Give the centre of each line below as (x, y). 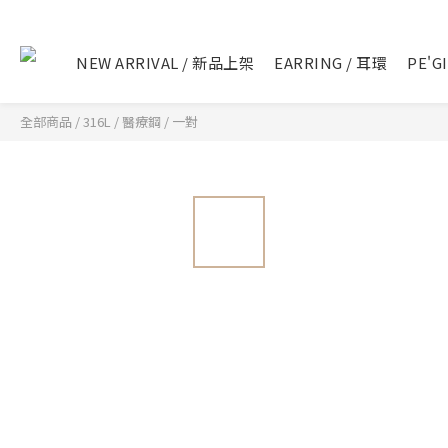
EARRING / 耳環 (330, 62)
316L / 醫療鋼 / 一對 (140, 121)
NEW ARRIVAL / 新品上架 (165, 62)
